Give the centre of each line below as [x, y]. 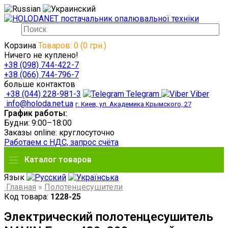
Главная [20, 187]
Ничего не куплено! [41, 55]
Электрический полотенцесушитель [109, 217]
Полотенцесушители [83, 187]
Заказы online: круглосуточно [59, 133]
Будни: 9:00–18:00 [38, 123]
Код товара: [26, 197]
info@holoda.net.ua [39, 104]
